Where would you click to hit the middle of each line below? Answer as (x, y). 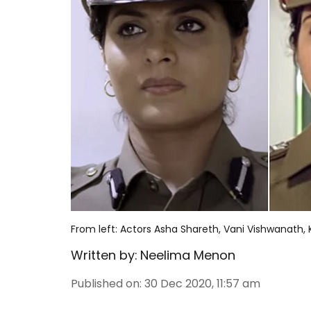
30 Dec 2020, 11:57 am (202, 284)
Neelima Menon (188, 255)
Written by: (104, 255)
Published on (105, 284)
